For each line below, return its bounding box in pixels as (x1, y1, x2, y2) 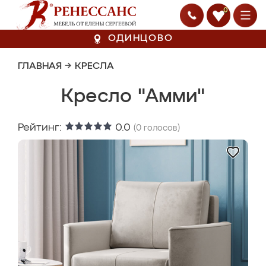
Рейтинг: (18, 122, 65, 133)
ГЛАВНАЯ (18, 62, 62, 71)
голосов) (141, 124, 180, 132)
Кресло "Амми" (61, 87, 205, 106)
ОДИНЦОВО (108, 34, 173, 43)
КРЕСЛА (75, 62, 114, 71)
